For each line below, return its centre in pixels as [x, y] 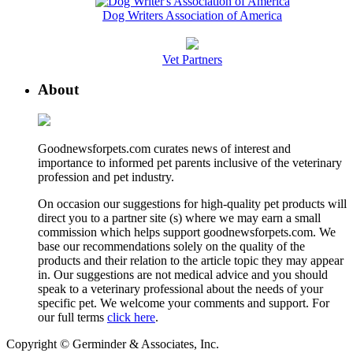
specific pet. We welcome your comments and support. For [184, 303]
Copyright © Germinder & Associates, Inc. [113, 344]
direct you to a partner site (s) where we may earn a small [179, 217]
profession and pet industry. [106, 176]
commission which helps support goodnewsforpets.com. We [187, 232]
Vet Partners [192, 59]
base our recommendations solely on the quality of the [171, 246]
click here [131, 317]
